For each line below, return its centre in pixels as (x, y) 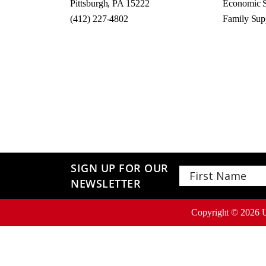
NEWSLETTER (106, 184)
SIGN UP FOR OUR (120, 168)
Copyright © (216, 213)
